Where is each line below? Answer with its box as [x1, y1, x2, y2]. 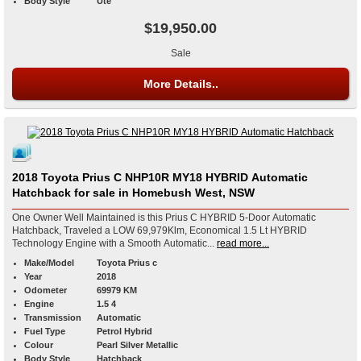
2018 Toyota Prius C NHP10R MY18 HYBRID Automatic [12, 171, 251, 185]
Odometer [24, 285, 67, 296]
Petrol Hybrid [97, 326, 152, 337]
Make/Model [24, 258, 74, 268]
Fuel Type [24, 326, 65, 337]
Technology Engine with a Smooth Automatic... [12, 238, 214, 250]
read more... [217, 238, 269, 250]
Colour [24, 340, 53, 351]
